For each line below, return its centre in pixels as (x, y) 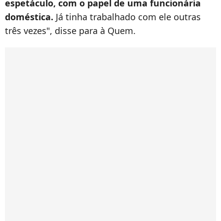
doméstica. (29, 17)
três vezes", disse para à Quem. (70, 31)
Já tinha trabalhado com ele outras (127, 17)
